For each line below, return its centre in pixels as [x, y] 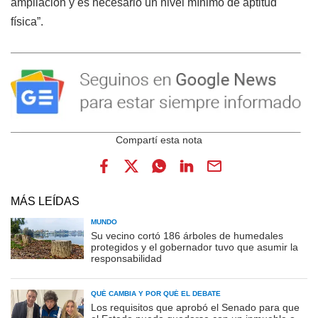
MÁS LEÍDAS [45, 202]
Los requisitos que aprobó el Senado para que [195, 308]
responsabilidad [126, 259]
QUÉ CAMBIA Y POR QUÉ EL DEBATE [156, 294]
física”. [27, 22]
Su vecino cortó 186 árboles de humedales [187, 236]
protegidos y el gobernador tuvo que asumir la [194, 247]
